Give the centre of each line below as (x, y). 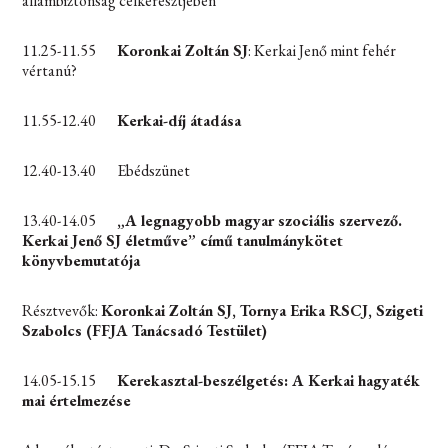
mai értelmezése (77, 400)
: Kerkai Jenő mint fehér (322, 50)
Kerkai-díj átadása (179, 120)
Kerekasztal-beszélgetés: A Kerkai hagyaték (269, 380)
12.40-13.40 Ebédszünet (106, 170)
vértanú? (50, 70)
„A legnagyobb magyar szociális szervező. (260, 220)
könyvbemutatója (81, 260)
